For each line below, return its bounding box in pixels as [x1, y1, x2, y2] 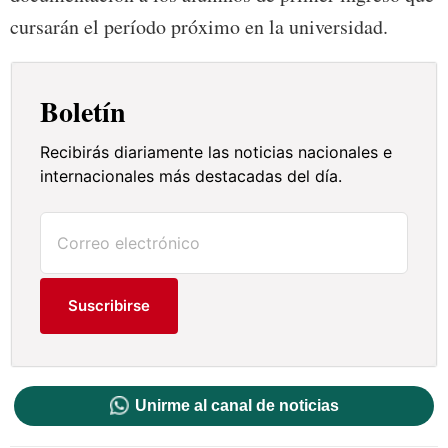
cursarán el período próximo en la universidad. [10, 13, 388, 41]
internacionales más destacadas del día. [40, 166, 343, 187]
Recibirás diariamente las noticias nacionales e [40, 142, 393, 163]
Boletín [40, 91, 127, 133]
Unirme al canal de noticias [134, 397, 339, 415]
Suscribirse [68, 296, 151, 316]
